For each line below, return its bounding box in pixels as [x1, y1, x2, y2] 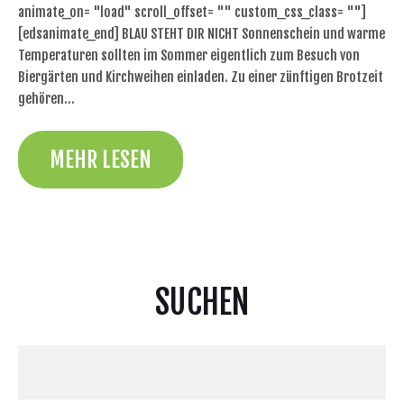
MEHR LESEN [50, 145, 151, 173]
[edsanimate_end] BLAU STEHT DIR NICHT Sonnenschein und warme [18, 25, 385, 43]
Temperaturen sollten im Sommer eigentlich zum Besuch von [18, 47, 360, 65]
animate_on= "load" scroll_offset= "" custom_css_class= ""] [18, 4, 366, 22]
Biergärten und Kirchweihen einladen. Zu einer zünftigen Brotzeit [18, 69, 383, 87]
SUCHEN [155, 281, 249, 323]
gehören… [18, 90, 75, 108]
